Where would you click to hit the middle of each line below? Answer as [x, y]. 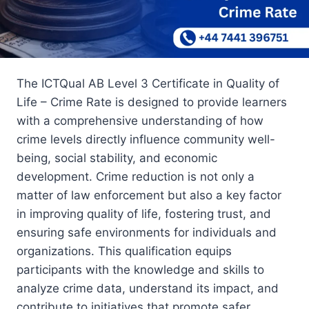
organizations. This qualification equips [124, 251]
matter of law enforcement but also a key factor [149, 195]
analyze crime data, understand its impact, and [148, 288]
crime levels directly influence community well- [146, 139]
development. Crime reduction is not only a [136, 177]
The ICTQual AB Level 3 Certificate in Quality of [148, 83]
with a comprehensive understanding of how [140, 121]
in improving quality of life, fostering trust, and [144, 214]
